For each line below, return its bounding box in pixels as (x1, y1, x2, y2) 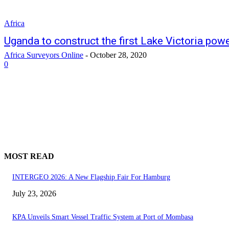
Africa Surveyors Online (4, 51, 83, 60)
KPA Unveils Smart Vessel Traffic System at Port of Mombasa (12, 213, 193, 221)
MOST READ (4, 152, 54, 161)
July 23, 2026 (12, 189, 56, 198)
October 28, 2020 (90, 51, 147, 60)
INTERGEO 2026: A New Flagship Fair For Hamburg (12, 173, 170, 181)
